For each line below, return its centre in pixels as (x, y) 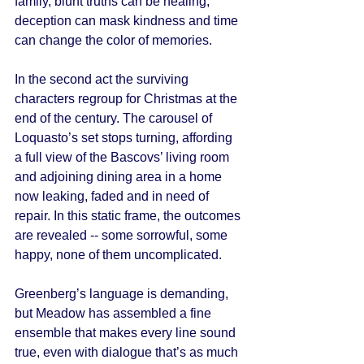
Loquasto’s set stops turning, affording (125, 138)
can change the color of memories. (115, 40)
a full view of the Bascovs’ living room (123, 157)
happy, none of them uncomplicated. (120, 255)
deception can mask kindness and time (128, 21)
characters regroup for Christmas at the (128, 99)
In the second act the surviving (103, 79)
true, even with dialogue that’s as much (128, 352)
